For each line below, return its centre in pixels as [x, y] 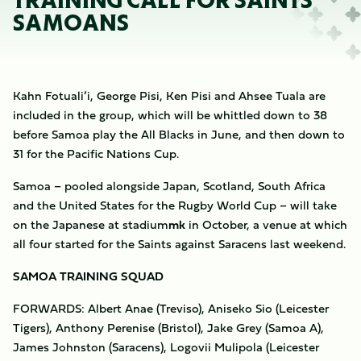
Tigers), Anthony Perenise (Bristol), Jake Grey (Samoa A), [168, 328]
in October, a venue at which [266, 224]
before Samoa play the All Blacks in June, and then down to [179, 134]
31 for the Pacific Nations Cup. [96, 154]
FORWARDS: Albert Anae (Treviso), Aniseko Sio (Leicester [171, 308]
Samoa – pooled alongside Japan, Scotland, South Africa [169, 186]
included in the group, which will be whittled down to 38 [170, 115]
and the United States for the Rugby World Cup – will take [175, 205]
